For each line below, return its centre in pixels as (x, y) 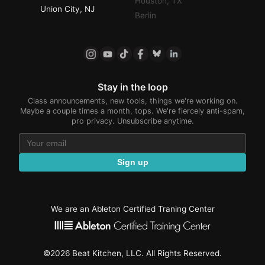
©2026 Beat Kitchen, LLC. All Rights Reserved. (132, 253)
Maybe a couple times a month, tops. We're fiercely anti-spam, (132, 111)
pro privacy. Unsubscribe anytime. (132, 121)
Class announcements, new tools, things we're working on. (132, 101)
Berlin (146, 15)
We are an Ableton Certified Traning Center (132, 209)
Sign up (132, 163)
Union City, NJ (67, 9)
